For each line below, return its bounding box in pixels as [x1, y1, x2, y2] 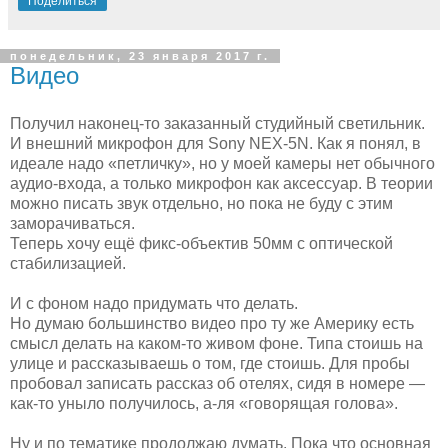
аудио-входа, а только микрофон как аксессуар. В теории [10, 174, 433, 192]
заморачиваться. [10, 214, 135, 232]
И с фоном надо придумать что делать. [10, 294, 298, 312]
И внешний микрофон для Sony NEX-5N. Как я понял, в [10, 134, 421, 152]
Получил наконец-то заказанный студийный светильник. [10, 114, 425, 132]
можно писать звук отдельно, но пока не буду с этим [10, 194, 393, 212]
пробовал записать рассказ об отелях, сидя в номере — [10, 374, 425, 392]
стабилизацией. [10, 254, 126, 272]
